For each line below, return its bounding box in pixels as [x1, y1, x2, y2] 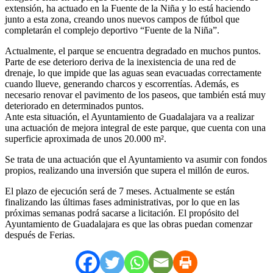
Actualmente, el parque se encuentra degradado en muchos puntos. [5, 45, 261, 56]
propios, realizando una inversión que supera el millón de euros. [5, 165, 249, 175]
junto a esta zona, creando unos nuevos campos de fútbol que [5, 13, 239, 24]
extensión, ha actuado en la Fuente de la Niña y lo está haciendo [5, 2, 250, 13]
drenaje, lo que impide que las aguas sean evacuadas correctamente [5, 67, 261, 78]
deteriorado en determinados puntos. [5, 100, 144, 111]
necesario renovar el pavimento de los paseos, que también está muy [5, 89, 266, 100]
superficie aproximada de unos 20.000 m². [5, 133, 166, 144]
